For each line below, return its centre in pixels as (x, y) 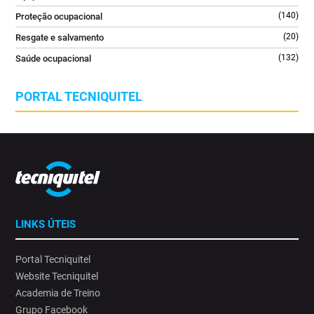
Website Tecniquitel (57, 277)
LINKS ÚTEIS (46, 225)
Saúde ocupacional (54, 59)
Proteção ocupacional (59, 17)
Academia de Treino (58, 293)
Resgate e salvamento (60, 38)
